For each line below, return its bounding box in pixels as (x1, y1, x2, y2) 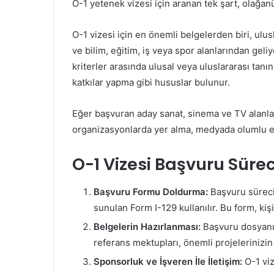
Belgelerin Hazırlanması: (94, 220, 201, 232)
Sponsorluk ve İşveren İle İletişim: (94, 255, 242, 267)
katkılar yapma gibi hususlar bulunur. (72, 76, 230, 89)
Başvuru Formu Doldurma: (94, 185, 208, 198)
